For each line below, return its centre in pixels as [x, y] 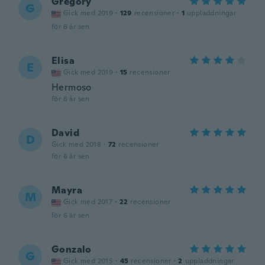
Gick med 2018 [77, 144]
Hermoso [72, 87]
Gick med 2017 [88, 202]
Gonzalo [72, 249]
